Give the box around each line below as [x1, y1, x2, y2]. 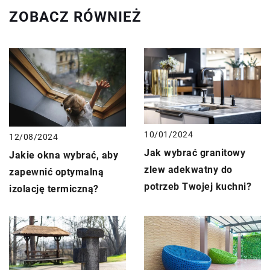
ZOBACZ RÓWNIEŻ [9, 8, 142, 26]
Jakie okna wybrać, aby [9, 149, 118, 161]
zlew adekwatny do [144, 164, 233, 176]
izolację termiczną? [9, 183, 99, 195]
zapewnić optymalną [9, 166, 104, 178]
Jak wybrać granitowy [144, 147, 245, 159]
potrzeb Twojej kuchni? [144, 181, 251, 193]
